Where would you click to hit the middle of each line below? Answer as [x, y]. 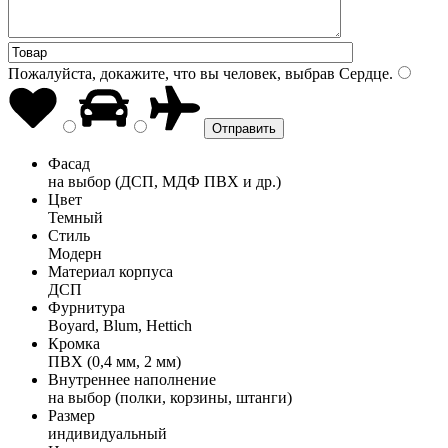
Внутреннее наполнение [132, 379]
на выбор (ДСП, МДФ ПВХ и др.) [164, 181]
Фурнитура [86, 307]
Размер [71, 415]
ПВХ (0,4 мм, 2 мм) [114, 361]
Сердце [362, 73]
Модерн [75, 253]
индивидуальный [107, 433]
